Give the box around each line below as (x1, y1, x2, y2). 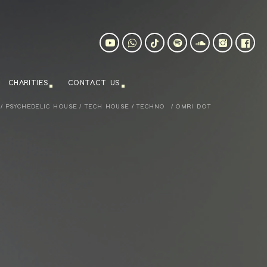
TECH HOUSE (83, 104, 129, 110)
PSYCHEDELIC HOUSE (5, 104, 77, 110)
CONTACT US (67, 79, 120, 87)
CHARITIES (8, 79, 48, 87)
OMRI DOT (175, 104, 212, 110)
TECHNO (136, 104, 165, 110)
